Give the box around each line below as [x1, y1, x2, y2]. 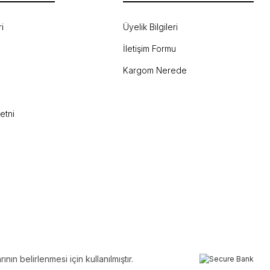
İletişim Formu [122, 43, 176, 54]
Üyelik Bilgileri [122, 22, 178, 32]
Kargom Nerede [122, 65, 187, 75]
